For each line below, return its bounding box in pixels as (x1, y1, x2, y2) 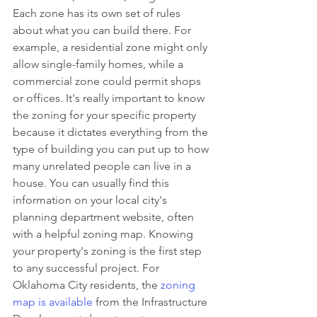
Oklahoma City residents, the (13, 277, 161, 292)
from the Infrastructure (93, 294, 210, 309)
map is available (13, 294, 93, 309)
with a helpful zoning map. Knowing (13, 226, 196, 241)
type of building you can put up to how (13, 142, 212, 156)
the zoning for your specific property (13, 108, 199, 122)
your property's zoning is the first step (13, 243, 204, 258)
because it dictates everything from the (13, 125, 211, 139)
